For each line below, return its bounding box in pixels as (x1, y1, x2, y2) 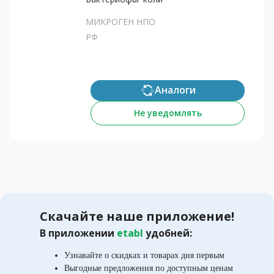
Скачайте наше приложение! (40, 207, 234, 224)
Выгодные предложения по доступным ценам (64, 263, 233, 273)
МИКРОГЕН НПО (86, 15, 155, 28)
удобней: (146, 226, 192, 240)
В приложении (40, 226, 117, 240)
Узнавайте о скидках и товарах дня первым (64, 250, 224, 260)
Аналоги (154, 83, 196, 97)
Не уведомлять (133, 106, 202, 119)
